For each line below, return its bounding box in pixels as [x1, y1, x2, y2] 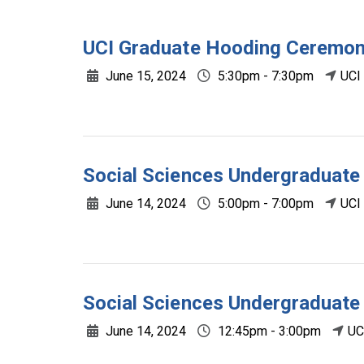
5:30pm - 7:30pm [214, 68, 314, 84]
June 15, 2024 [102, 68, 186, 84]
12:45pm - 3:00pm [214, 323, 321, 339]
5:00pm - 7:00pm [214, 196, 314, 211]
